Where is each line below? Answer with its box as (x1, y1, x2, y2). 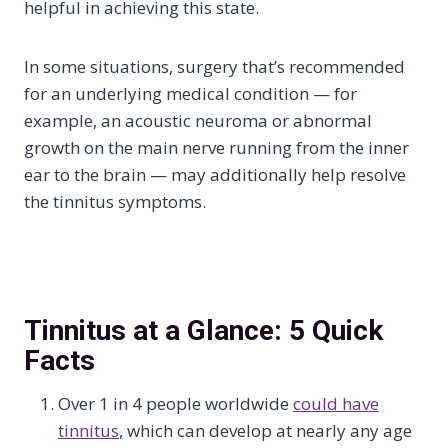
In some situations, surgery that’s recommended (24, 55, 405, 78)
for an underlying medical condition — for (24, 82, 357, 105)
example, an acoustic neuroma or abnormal (24, 109, 372, 132)
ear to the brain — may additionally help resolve (24, 163, 406, 186)
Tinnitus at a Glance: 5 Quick (24, 314, 383, 347)
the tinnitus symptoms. (24, 190, 206, 213)
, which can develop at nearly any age (119, 419, 412, 442)
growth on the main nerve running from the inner (24, 136, 409, 159)
